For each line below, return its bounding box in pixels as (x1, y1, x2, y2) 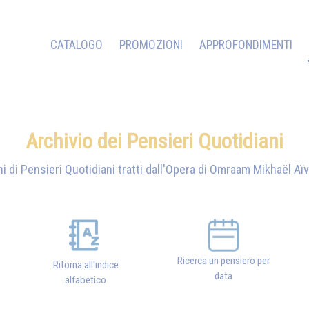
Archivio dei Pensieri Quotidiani (26, 129, 283, 153)
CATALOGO (50, 38, 103, 52)
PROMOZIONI (119, 38, 183, 52)
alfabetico (65, 274, 106, 287)
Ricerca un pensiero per (177, 255, 270, 268)
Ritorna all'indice (52, 259, 119, 272)
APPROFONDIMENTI (199, 38, 292, 52)
